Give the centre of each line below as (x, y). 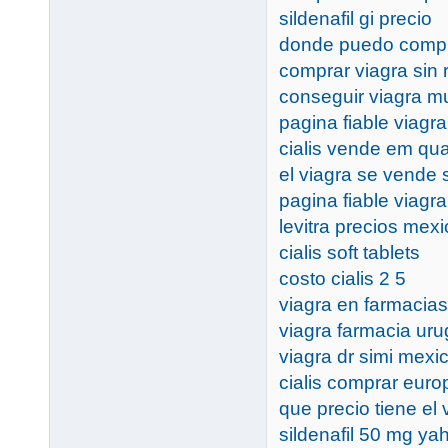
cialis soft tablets (349, 252)
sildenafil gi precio (355, 18)
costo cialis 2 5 (342, 278)
